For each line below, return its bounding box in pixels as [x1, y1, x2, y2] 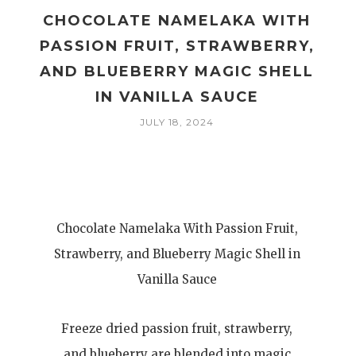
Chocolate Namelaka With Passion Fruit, [56, 221, 298, 236]
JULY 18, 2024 [140, 116, 215, 128]
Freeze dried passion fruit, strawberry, [61, 321, 293, 336]
